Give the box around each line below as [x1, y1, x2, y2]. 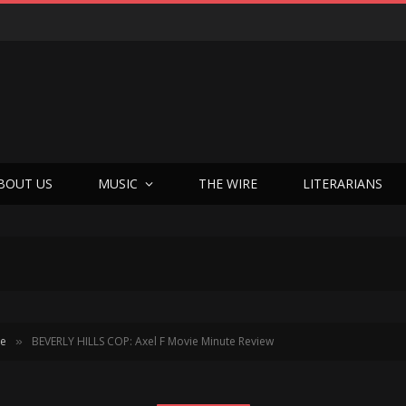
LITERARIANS [303, 175, 382, 192]
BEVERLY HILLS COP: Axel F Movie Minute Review [32, 333, 274, 349]
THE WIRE [198, 175, 257, 192]
